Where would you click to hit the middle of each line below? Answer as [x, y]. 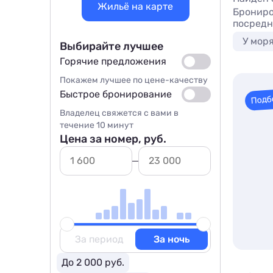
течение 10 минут [97, 125]
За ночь [172, 239]
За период [99, 239]
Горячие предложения [113, 61]
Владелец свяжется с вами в [119, 113]
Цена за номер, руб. [113, 139]
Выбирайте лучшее [112, 46]
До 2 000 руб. [93, 262]
